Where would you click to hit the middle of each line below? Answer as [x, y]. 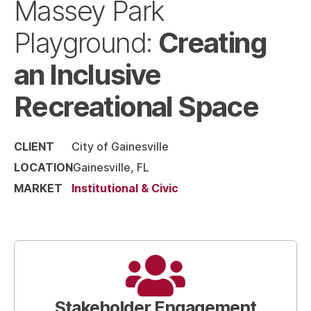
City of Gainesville [120, 146]
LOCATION [43, 167]
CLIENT [34, 146]
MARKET [38, 188]
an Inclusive [87, 74]
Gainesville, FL [111, 167]
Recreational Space [136, 106]
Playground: [86, 42]
